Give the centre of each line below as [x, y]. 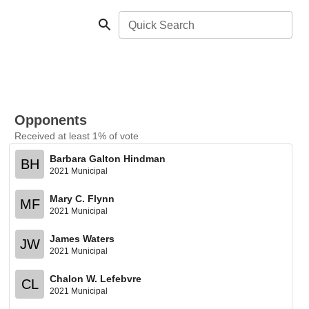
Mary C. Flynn [82, 198]
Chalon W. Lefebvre [96, 278]
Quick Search [161, 25]
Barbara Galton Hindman [108, 158]
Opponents [51, 120]
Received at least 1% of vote [77, 136]
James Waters [82, 238]
